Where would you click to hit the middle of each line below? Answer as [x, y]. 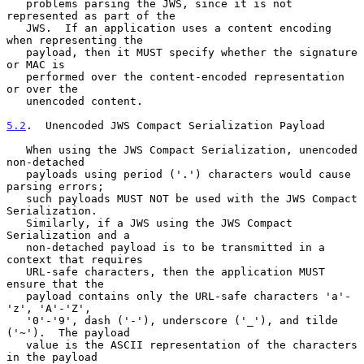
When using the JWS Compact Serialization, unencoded [16, 149]
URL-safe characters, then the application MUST [16, 271]
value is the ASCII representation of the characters [16, 344]
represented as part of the [91, 15]
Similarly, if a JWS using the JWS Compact [16, 223]
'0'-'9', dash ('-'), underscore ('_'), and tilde [16, 320]
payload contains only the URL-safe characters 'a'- [16, 296]
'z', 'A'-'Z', [49, 308]
